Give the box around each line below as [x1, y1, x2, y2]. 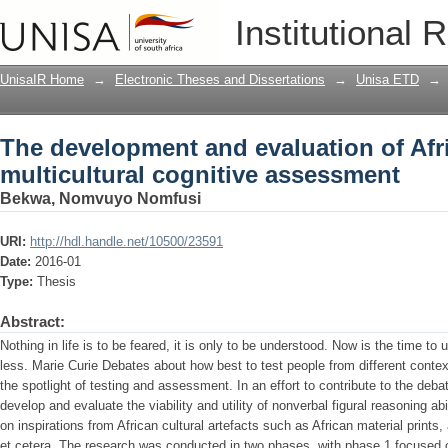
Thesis [37, 274, 76, 289]
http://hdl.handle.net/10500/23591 [30, 234, 223, 249]
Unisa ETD [356, 72, 419, 87]
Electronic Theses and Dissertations [115, 72, 325, 87]
